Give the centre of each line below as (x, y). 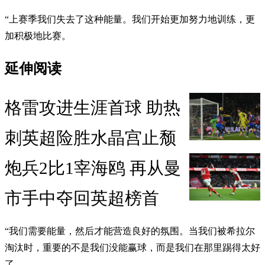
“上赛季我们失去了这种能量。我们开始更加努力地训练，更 (130, 19)
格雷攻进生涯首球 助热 (93, 108)
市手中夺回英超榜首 (82, 198)
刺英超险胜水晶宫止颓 (91, 138)
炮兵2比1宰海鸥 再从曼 (93, 168)
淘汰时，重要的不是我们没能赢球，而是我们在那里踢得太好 (132, 248)
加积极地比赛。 (38, 35)
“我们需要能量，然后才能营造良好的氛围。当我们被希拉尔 (130, 231)
